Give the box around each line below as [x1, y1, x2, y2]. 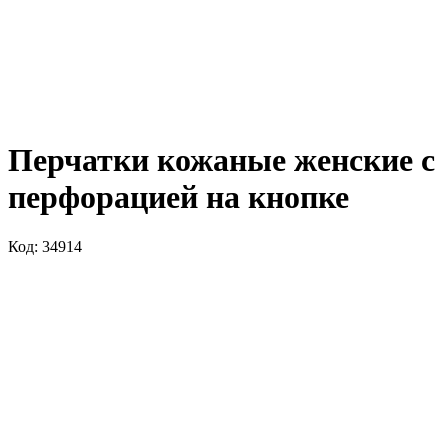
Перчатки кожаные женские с [8, 142, 435, 179]
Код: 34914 [8, 237, 82, 255]
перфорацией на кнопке [8, 179, 349, 216]
